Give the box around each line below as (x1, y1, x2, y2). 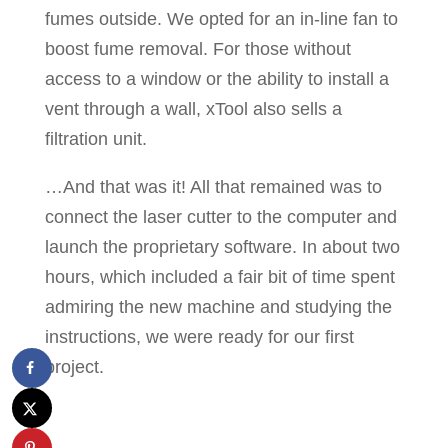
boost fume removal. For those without (44, 39, 351, 60)
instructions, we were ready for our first (44, 327, 354, 348)
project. (44, 357, 104, 378)
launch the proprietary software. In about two (44, 237, 400, 258)
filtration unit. (44, 129, 147, 150)
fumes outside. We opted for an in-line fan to (44, 9, 398, 30)
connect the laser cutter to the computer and (44, 207, 397, 228)
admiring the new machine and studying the (44, 297, 392, 318)
